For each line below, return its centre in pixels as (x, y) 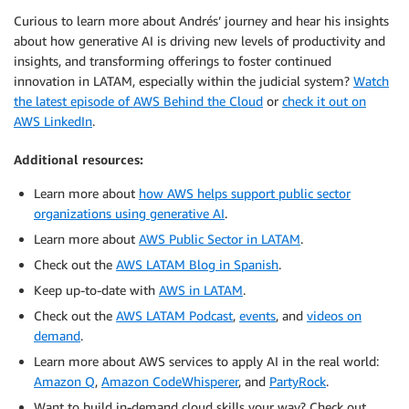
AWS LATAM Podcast (174, 316)
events (257, 316)
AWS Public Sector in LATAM (220, 239)
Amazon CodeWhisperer (170, 382)
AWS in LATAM (201, 290)
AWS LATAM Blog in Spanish (197, 265)
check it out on (324, 101)
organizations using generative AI (129, 214)
